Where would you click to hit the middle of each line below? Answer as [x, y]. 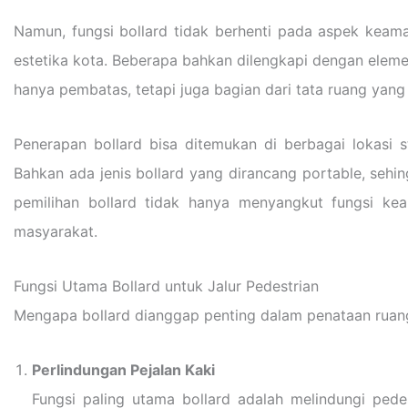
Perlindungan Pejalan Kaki [123, 370]
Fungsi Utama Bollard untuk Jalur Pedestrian [166, 286]
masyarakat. [56, 231]
